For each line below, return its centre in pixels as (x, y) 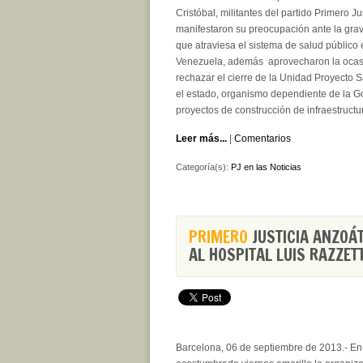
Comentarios (263, 139)
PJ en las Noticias (266, 167)
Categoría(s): (203, 167)
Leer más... (201, 139)
